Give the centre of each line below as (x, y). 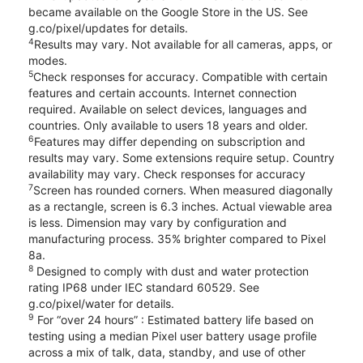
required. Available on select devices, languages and (168, 109)
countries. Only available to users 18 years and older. (168, 125)
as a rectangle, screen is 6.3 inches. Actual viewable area (180, 206)
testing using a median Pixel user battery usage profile (173, 335)
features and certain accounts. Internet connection (162, 92)
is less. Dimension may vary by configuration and (158, 222)
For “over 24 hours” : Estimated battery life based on (174, 319)
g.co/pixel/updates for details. (108, 28)
